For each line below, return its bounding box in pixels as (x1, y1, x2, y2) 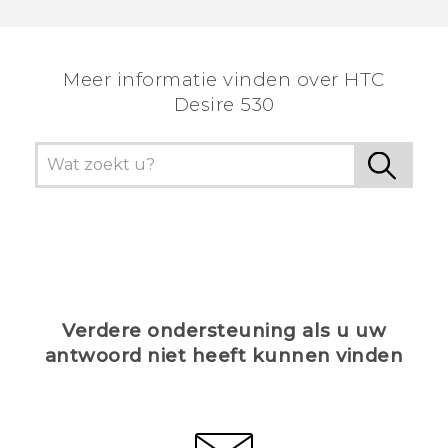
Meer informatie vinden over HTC (63, 68, 385, 92)
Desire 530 (173, 93, 275, 117)
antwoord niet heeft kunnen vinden (44, 344, 404, 368)
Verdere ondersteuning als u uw (62, 319, 386, 343)
